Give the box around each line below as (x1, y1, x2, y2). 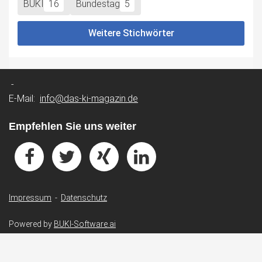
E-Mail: (9, 92, 40, 104)
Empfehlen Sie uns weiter (9, 120, 136, 132)
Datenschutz (61, 192, 107, 202)
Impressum (9, 192, 51, 202)
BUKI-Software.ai (54, 219, 116, 229)
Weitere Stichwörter (88, 27, 174, 39)
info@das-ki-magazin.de (40, 92, 138, 104)
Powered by (9, 219, 54, 229)
